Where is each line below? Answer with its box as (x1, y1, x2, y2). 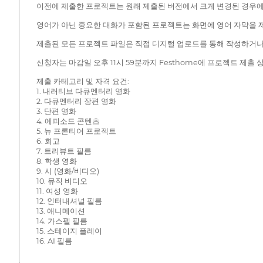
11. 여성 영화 (36, 187, 78, 196)
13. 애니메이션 (36, 207, 85, 216)
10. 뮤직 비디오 (36, 177, 87, 186)
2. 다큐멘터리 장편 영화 (36, 97, 116, 106)
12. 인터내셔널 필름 (36, 197, 102, 206)
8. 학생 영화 (36, 157, 77, 166)
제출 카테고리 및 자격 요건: (36, 77, 129, 86)
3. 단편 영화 (36, 107, 76, 116)
